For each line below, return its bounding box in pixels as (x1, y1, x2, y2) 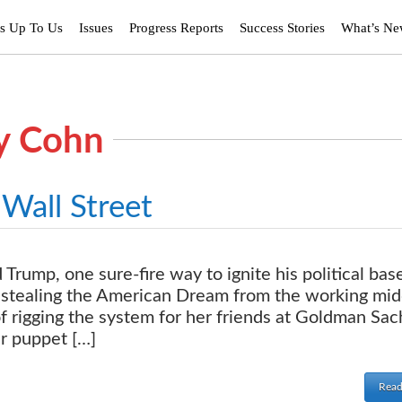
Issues (79, 21, 113, 35)
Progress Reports (129, 21, 223, 35)
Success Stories (240, 21, 325, 35)
